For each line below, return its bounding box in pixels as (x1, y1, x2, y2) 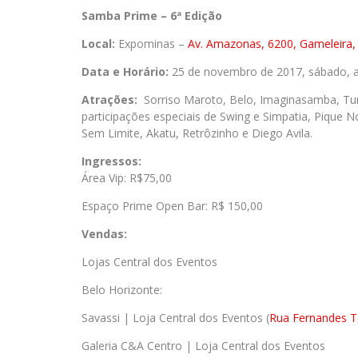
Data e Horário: (82, 64, 169, 79)
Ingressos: (82, 153, 141, 169)
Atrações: (82, 92, 137, 107)
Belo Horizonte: (82, 282, 162, 297)
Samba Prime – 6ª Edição (82, 8, 222, 23)
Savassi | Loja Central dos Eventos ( (82, 310, 269, 325)
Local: (82, 36, 115, 51)
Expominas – (115, 36, 188, 51)
